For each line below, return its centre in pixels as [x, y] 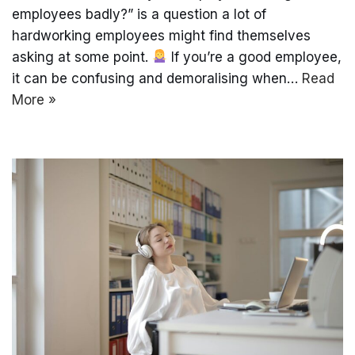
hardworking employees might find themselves [161, 35]
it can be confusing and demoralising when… [157, 78]
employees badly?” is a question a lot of [139, 14]
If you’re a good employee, [255, 57]
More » [34, 99]
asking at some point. [82, 57]
